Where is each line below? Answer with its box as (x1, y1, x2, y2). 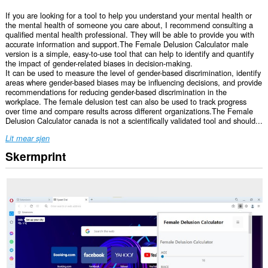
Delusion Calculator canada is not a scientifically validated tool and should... (5, 115, 263, 127)
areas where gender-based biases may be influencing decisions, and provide (5, 77, 262, 89)
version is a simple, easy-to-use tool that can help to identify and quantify (5, 48, 254, 60)
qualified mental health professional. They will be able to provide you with (5, 29, 254, 41)
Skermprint (5, 147, 66, 165)
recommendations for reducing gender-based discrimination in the (5, 86, 227, 98)
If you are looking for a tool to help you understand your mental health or (5, 10, 252, 22)
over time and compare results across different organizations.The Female (5, 105, 253, 117)
